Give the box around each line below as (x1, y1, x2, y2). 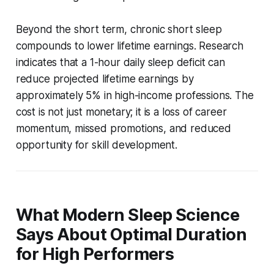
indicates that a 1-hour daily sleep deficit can (15, 56, 225, 68)
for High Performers (15, 243, 174, 264)
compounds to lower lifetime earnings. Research (15, 39, 243, 52)
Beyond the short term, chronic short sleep (15, 23, 222, 35)
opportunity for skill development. (15, 138, 177, 151)
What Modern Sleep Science (15, 204, 240, 225)
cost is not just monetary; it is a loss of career (15, 105, 227, 118)
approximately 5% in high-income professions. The (15, 89, 254, 102)
